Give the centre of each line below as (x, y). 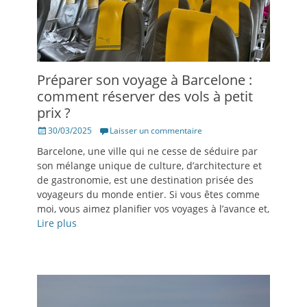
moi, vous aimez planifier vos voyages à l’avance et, (153, 208)
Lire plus (57, 223)
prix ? (54, 112)
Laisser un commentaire (156, 130)
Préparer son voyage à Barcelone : (145, 79)
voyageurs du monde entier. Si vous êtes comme (148, 194)
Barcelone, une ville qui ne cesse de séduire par (147, 151)
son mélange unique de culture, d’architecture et (149, 165)
